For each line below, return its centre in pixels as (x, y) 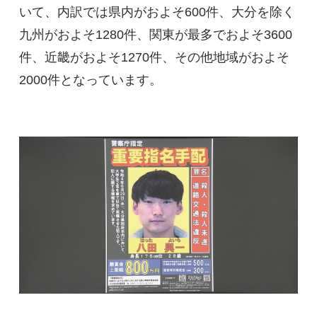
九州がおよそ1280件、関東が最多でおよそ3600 (155, 34)
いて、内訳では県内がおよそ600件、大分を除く (157, 12)
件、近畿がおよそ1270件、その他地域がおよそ (154, 57)
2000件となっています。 (90, 80)
